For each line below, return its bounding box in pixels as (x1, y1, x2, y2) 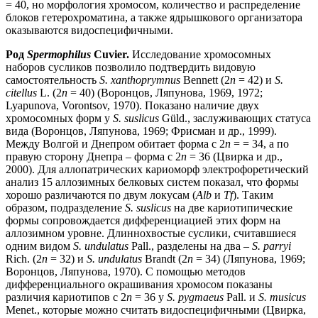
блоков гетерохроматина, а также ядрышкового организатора (6, 11, 302, 24)
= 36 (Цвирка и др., (187, 150, 283, 163)
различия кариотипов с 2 (6, 291, 126, 304)
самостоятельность (6, 74, 99, 87)
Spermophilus (27, 48, 91, 61)
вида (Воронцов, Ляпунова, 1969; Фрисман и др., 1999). (6, 125, 277, 138)
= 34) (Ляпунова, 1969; (193, 253, 305, 265)
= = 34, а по (231, 138, 289, 150)
